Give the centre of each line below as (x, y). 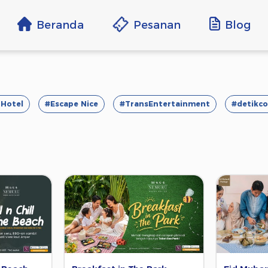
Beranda (60, 25)
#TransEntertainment (165, 104)
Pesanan (157, 25)
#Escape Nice (71, 104)
